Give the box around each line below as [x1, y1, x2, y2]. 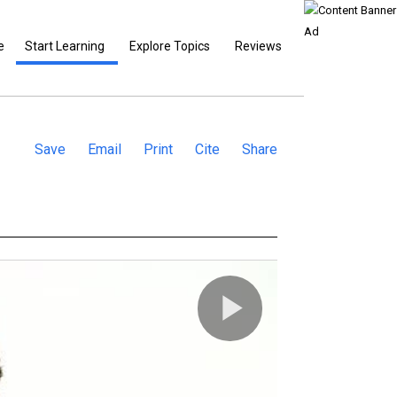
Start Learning [25, 39, 105, 53]
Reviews [235, 39, 283, 53]
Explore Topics [129, 39, 211, 53]
